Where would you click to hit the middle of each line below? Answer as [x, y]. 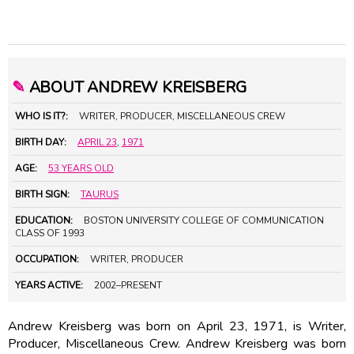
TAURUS [100, 194]
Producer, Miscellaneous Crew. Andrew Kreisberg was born [177, 343]
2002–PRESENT [128, 285]
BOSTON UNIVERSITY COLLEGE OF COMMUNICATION [204, 220]
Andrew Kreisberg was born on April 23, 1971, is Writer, [177, 326]
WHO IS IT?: [41, 116]
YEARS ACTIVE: [49, 285]
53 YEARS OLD [81, 168]
